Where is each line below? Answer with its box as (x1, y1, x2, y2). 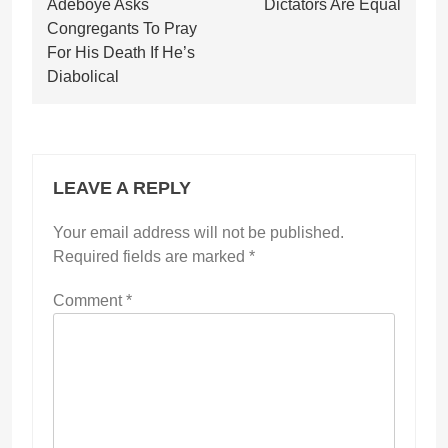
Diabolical (47, 68, 119, 86)
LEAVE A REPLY (53, 178, 191, 199)
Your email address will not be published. (53, 224, 344, 242)
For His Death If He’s (47, 44, 195, 62)
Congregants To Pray (47, 20, 197, 38)
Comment (53, 292, 126, 310)
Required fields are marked (53, 248, 249, 266)
